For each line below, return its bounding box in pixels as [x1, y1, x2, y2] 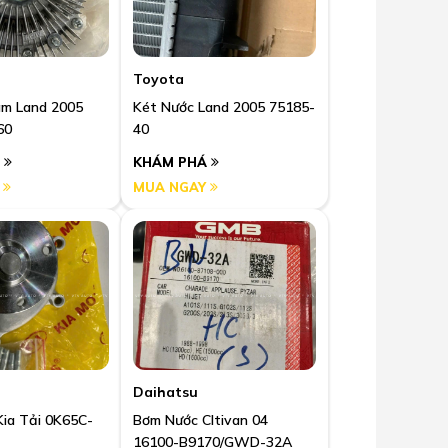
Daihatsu [133, 382, 198, 401]
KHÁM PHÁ [133, 154, 211, 171]
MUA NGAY [133, 179, 210, 196]
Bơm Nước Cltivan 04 [133, 410, 268, 429]
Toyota [133, 70, 184, 89]
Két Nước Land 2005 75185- [133, 98, 315, 117]
